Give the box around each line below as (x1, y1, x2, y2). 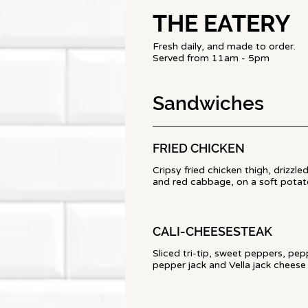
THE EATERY (153, 10, 290, 37)
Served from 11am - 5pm (153, 52, 269, 64)
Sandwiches (153, 92, 264, 115)
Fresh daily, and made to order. (153, 41, 296, 52)
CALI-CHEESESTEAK (153, 224, 272, 239)
